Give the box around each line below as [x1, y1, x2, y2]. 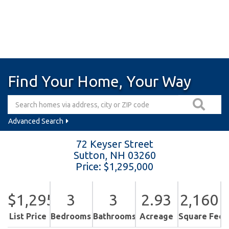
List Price [9, 212, 47, 221]
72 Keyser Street [76, 138, 153, 150]
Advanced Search [8, 117, 63, 125]
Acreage [139, 212, 173, 221]
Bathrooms [93, 212, 136, 221]
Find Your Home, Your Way [8, 73, 191, 90]
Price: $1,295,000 [76, 161, 153, 172]
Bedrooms [50, 212, 91, 221]
